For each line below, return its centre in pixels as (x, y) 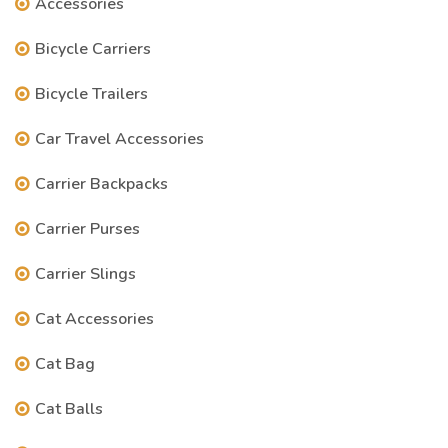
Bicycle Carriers (93, 49)
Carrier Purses (87, 229)
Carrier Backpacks (101, 184)
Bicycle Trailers (91, 94)
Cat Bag (65, 364)
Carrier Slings (85, 274)
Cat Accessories (94, 319)
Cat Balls (69, 409)
